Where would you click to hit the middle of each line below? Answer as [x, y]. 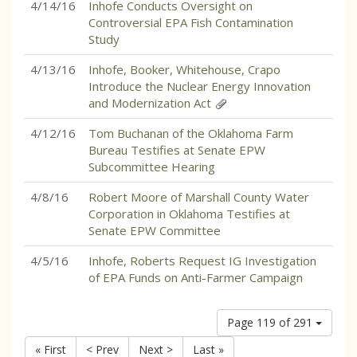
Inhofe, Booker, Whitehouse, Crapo [184, 69]
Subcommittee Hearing [152, 167]
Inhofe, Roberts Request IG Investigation [202, 261]
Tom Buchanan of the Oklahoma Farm [191, 133]
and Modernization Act [151, 103]
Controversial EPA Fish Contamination [191, 22]
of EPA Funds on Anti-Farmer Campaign [196, 277]
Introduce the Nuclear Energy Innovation [200, 86]
